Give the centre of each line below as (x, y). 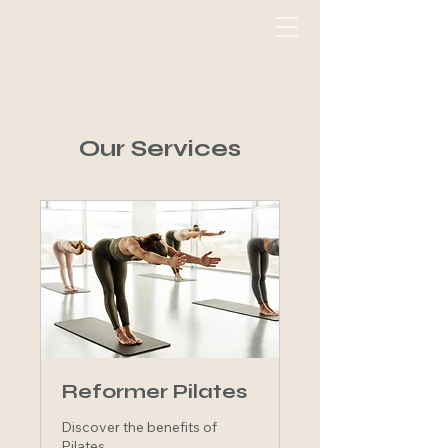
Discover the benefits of (139, 427)
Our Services (160, 148)
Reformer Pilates (154, 392)
